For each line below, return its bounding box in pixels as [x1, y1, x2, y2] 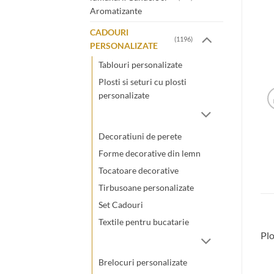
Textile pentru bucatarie [98, 216, 189, 227]
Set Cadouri [98, 199, 143, 210]
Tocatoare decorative [98, 165, 179, 176]
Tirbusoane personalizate [98, 182, 194, 193]
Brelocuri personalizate [98, 257, 187, 268]
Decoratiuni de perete [98, 130, 182, 141]
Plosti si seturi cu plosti [98, 76, 187, 87]
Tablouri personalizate [98, 59, 182, 70]
